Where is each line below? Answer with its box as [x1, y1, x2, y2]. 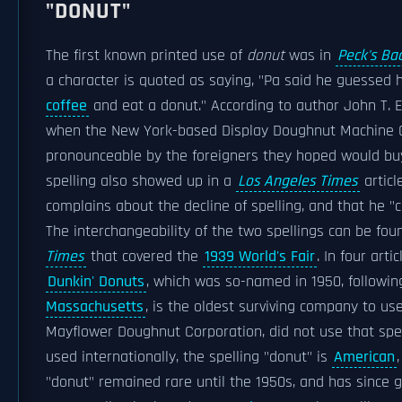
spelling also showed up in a [46, 171, 236, 191]
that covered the [86, 247, 203, 267]
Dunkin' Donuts [48, 272, 144, 292]
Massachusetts [46, 297, 144, 317]
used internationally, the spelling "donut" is [46, 347, 332, 367]
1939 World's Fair [205, 247, 315, 267]
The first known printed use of [46, 46, 247, 66]
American [334, 347, 395, 367]
